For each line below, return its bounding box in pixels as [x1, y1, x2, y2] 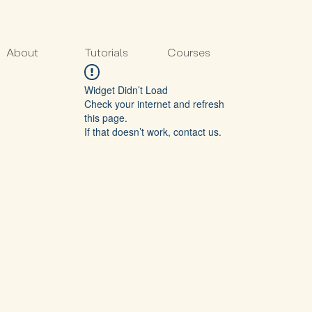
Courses [167, 45, 210, 59]
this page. [84, 111, 127, 125]
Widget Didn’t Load [84, 83, 168, 97]
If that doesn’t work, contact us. [84, 125, 221, 139]
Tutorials [84, 45, 128, 59]
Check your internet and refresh [84, 97, 224, 111]
